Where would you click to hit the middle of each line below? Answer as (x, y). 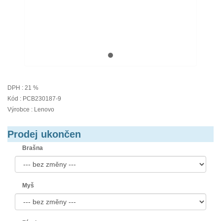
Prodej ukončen (44, 134)
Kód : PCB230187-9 (34, 99)
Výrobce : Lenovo (31, 110)
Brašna (33, 148)
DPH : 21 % (23, 88)
